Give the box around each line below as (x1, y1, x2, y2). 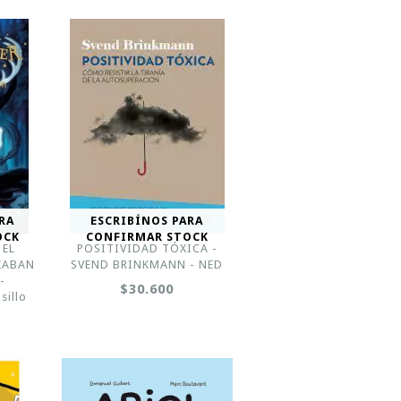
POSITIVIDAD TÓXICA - (76, 242, 218, 255)
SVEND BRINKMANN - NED (71, 258, 224, 271)
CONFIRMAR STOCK (85, 230, 209, 243)
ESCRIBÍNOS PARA (90, 214, 204, 227)
